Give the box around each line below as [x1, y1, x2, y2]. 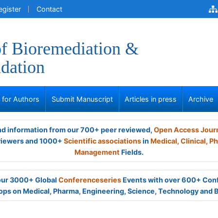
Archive [188, 95, 214, 103]
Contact [36, 5, 62, 13]
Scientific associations [64, 137, 141, 145]
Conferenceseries [58, 176, 121, 184]
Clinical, [181, 137, 208, 145]
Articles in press [125, 95, 177, 103]
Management [74, 148, 120, 156]
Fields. [120, 148, 144, 156]
